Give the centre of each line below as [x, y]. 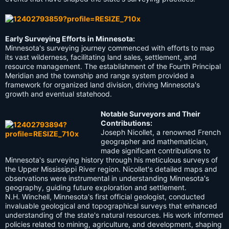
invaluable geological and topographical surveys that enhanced [111, 206]
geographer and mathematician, [154, 142]
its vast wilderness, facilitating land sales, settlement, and [101, 57]
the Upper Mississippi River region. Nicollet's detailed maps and [111, 169]
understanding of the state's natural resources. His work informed [114, 215]
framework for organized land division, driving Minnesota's [102, 85]
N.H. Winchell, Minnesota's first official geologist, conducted [105, 197]
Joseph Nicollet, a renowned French [161, 132]
